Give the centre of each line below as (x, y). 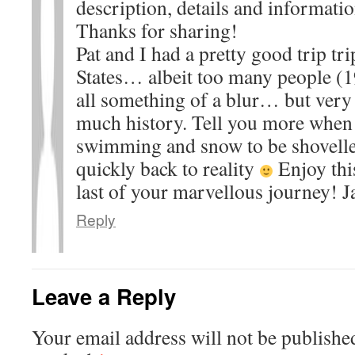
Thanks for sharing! (157, 30)
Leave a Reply (104, 296)
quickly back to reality (168, 168)
